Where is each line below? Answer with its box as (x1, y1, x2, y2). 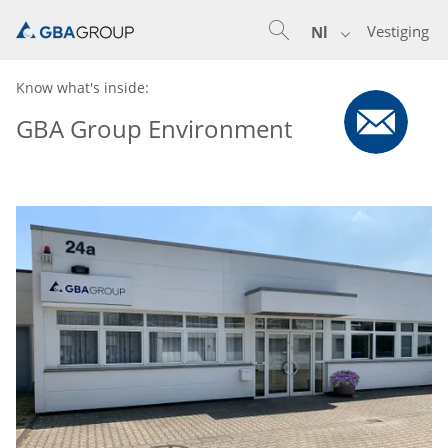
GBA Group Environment (16, 112, 292, 146)
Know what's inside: (16, 78, 149, 97)
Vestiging (367, 21, 429, 41)
